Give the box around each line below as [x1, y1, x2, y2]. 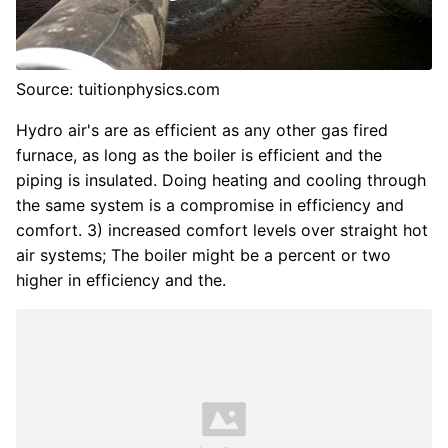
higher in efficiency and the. [16, 270, 226, 291]
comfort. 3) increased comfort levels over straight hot [16, 220, 428, 241]
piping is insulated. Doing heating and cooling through [16, 170, 426, 191]
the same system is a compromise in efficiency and [16, 195, 404, 216]
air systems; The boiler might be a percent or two [16, 245, 391, 266]
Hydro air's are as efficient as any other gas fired [16, 120, 388, 141]
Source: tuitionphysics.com [16, 79, 220, 100]
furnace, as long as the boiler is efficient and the [16, 145, 382, 166]
